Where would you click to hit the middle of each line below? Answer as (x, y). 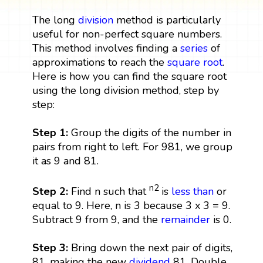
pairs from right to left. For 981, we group (132, 146)
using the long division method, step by (125, 90)
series (194, 48)
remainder (185, 219)
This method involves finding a (106, 48)
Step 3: (51, 247)
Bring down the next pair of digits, (151, 247)
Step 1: (50, 132)
